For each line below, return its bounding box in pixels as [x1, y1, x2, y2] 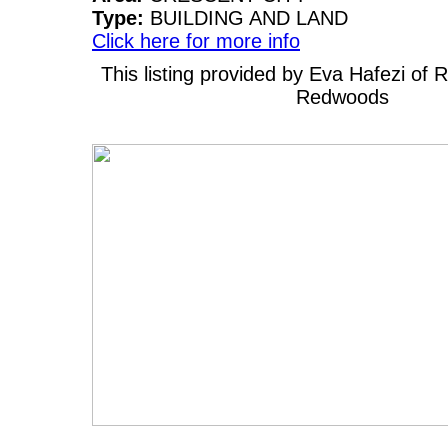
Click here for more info [92, 30, 300, 53]
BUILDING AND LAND [150, 7, 348, 30]
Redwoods [295, 86, 389, 109]
